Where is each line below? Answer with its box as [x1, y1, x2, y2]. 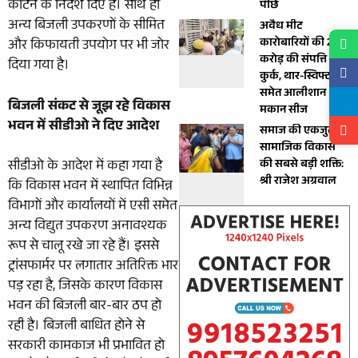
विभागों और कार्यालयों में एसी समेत [8, 196, 177, 219]
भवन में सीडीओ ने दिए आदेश [8, 115, 159, 139]
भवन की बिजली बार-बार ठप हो [8, 296, 161, 319]
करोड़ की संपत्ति [260, 51, 328, 71]
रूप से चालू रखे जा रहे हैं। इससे [8, 236, 159, 259]
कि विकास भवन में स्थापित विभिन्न [8, 176, 173, 199]
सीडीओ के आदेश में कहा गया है [8, 156, 162, 179]
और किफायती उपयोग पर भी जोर [8, 35, 169, 58]
